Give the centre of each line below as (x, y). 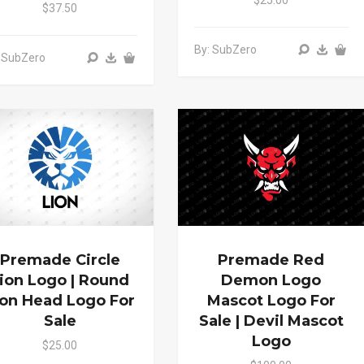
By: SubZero (225, 49)
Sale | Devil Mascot (271, 321)
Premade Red (271, 260)
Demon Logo (271, 281)
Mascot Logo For (271, 301)
